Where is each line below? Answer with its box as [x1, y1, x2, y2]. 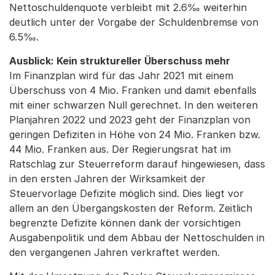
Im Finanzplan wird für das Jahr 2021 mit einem [9, 69, 233, 82]
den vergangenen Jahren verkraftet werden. [9, 246, 220, 258]
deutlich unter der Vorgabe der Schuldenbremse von [9, 16, 258, 28]
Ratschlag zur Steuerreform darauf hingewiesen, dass [9, 158, 265, 170]
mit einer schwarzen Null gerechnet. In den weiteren [9, 99, 258, 111]
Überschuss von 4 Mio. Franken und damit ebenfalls [9, 84, 257, 96]
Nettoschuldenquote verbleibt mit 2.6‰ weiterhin [9, 1, 247, 14]
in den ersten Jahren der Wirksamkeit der [9, 172, 206, 185]
